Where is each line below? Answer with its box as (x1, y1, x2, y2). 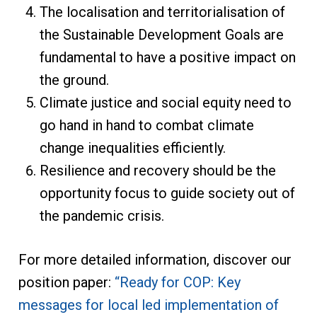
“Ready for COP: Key (114, 273, 241, 291)
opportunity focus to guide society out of (39, 184, 295, 202)
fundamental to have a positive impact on (39, 48, 296, 66)
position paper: (18, 273, 115, 291)
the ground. (39, 71, 109, 88)
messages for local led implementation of (18, 296, 279, 313)
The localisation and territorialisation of (39, 3, 285, 21)
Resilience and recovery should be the (39, 161, 276, 179)
